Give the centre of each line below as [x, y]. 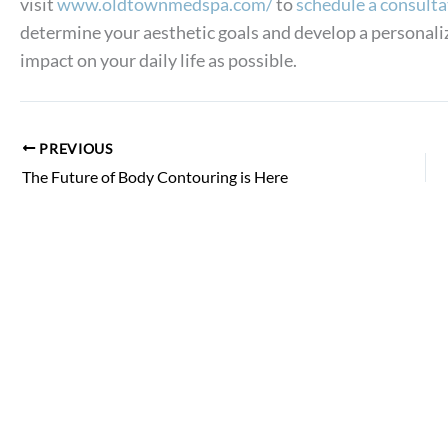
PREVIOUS [74, 148]
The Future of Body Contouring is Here [155, 177]
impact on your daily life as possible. [158, 59]
